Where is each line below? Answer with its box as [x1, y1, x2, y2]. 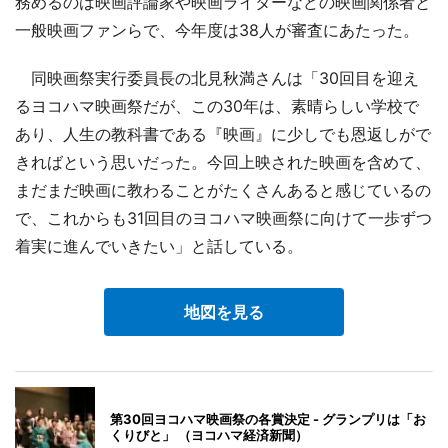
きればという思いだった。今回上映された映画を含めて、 [15, 152, 431, 173]
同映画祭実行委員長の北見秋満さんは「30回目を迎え [15, 68, 419, 89]
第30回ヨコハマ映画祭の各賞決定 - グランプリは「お [110, 411, 426, 428]
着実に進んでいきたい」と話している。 [15, 236, 303, 257]
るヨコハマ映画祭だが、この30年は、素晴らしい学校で [15, 96, 419, 117]
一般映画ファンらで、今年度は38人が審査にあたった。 [15, 20, 419, 41]
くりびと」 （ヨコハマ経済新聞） [110, 427, 308, 444]
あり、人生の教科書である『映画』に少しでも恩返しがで [15, 124, 431, 145]
